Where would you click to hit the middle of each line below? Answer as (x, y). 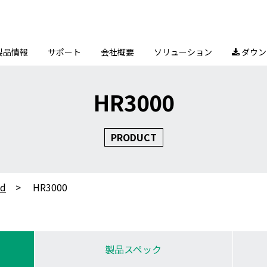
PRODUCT (133, 137)
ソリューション (183, 52)
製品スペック (133, 249)
